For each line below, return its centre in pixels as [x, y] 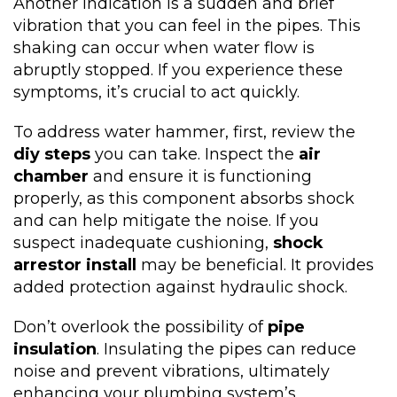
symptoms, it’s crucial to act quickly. [156, 92]
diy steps [52, 154]
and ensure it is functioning [200, 176]
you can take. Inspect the [195, 154]
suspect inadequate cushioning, [143, 243]
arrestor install [75, 265]
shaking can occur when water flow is [164, 48]
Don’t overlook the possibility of [140, 327]
